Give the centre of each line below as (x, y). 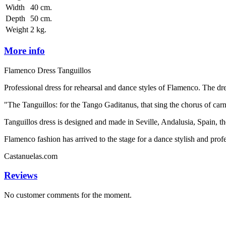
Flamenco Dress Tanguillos (47, 70)
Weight (17, 30)
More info (24, 51)
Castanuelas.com (31, 156)
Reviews (21, 176)
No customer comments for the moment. (68, 195)
